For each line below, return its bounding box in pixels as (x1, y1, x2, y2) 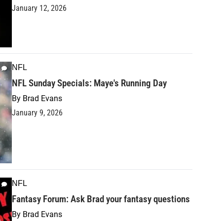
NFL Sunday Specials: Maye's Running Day (12, 77, 167, 89)
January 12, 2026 (12, 3, 67, 13)
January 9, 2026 (12, 108, 63, 118)
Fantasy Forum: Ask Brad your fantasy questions (12, 193, 190, 205)
